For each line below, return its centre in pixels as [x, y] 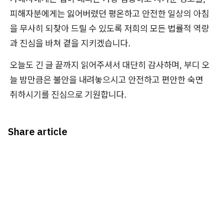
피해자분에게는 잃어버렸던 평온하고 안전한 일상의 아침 [110, 14]
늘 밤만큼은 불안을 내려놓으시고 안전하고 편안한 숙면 [107, 80]
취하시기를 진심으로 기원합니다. [68, 95]
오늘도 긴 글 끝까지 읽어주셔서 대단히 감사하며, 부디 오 [110, 65]
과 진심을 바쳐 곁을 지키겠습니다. [70, 43]
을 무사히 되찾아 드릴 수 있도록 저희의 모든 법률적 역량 [110, 29]
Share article [37, 132]
